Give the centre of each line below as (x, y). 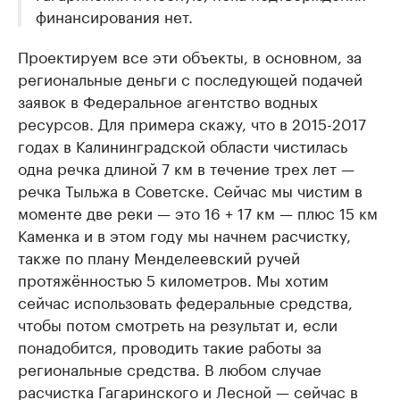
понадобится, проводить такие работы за (170, 346)
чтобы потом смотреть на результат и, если (178, 324)
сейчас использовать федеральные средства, (185, 301)
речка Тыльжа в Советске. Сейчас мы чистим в (190, 190)
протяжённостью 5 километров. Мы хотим (173, 279)
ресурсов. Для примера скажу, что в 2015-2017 (192, 123)
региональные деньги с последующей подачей (190, 78)
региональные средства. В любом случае (170, 368)
